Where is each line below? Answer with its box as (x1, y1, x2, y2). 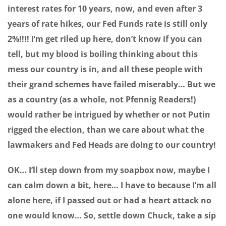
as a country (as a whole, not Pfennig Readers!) (8, 94, 196, 105)
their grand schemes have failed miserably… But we (8, 79, 215, 90)
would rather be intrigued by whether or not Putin (8, 109, 210, 121)
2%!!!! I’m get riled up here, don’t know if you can (8, 33, 202, 45)
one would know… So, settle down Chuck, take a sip (8, 210, 216, 221)
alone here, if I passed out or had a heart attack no (8, 195, 211, 206)
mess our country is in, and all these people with (8, 64, 203, 75)
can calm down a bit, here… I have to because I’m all (8, 180, 216, 191)
